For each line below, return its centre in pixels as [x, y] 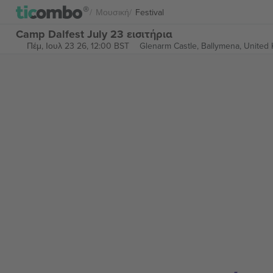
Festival [150, 12]
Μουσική [112, 12]
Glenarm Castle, [170, 46]
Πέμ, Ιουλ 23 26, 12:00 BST [78, 46]
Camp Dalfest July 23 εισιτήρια [94, 34]
